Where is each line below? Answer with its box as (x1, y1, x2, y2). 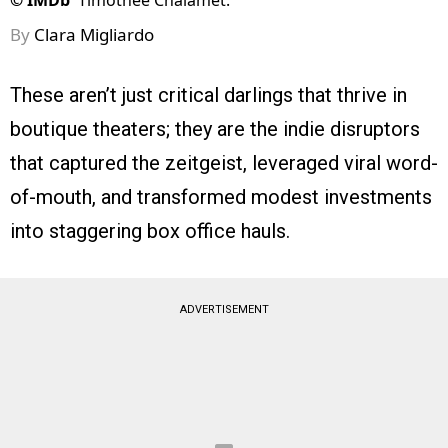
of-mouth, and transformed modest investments (10, 185, 432, 210)
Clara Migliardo (34, 23, 154, 47)
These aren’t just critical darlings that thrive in (10, 83, 407, 108)
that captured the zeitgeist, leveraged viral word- (10, 151, 438, 176)
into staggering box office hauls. (10, 219, 290, 244)
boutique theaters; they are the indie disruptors (10, 117, 420, 142)
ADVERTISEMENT (179, 303, 269, 317)
